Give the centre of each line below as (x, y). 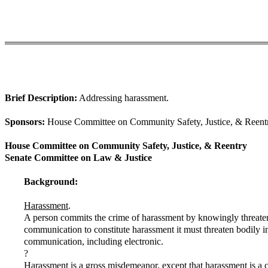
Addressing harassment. (123, 98)
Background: (51, 182)
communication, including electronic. (94, 241)
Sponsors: (25, 122)
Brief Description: (41, 98)
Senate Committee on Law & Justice (78, 158)
